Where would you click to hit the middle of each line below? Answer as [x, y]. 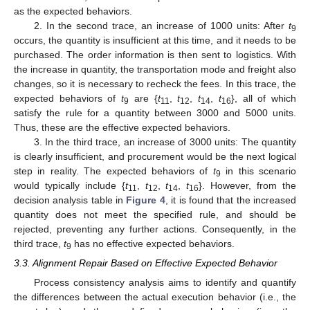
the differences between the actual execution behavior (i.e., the [155, 297]
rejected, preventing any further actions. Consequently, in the [155, 229]
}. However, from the [248, 186]
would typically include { [70, 186]
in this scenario [258, 171]
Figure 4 [146, 200]
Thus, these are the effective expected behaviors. [122, 128]
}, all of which [264, 99]
